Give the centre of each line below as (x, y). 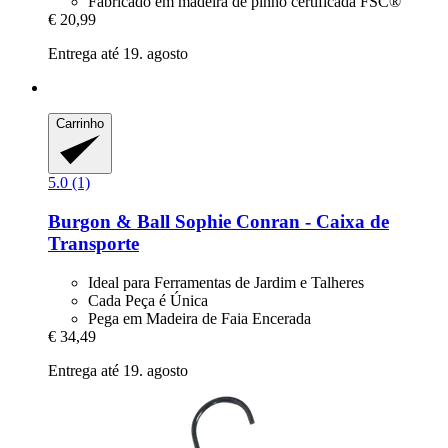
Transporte (93, 244)
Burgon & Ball (109, 222)
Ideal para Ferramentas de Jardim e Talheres (226, 282)
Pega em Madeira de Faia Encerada (199, 318)
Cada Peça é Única (148, 300)
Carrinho (80, 123)
